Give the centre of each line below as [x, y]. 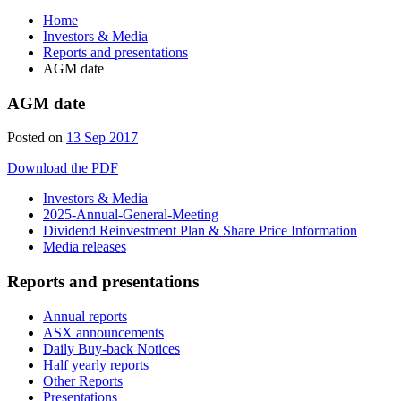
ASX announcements [103, 332]
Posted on [35, 138]
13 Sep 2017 [102, 138]
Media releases [85, 247]
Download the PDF [63, 168]
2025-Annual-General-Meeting [131, 215]
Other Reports [83, 380]
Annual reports [85, 316]
